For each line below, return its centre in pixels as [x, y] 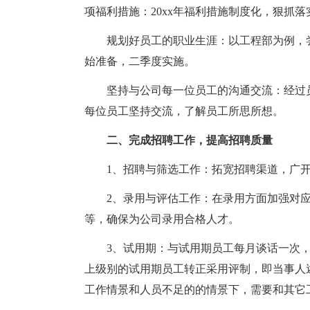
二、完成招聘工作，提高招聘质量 [190, 140]
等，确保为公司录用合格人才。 [162, 219]
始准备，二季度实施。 [140, 61]
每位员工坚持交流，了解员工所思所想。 [184, 111]
